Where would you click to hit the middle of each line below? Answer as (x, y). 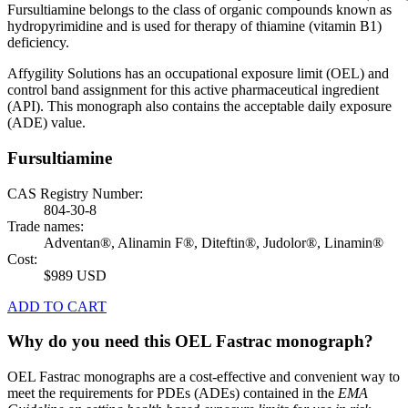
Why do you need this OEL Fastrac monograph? (190, 342)
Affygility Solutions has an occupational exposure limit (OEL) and (198, 74)
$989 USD (75, 275)
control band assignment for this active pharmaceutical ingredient (193, 90)
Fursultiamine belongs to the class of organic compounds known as (199, 10)
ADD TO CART (57, 306)
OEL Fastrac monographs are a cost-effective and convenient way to (204, 377)
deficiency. (38, 43)
